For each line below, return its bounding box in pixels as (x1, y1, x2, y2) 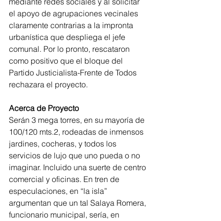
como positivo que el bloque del (9, 56, 125, 66)
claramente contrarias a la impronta (9, 20, 135, 31)
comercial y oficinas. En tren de (9, 174, 121, 184)
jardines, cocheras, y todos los (9, 139, 118, 149)
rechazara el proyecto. (9, 79, 88, 90)
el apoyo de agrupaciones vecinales (9, 8, 140, 19)
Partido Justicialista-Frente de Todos (9, 68, 139, 78)
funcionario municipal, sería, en (9, 210, 121, 220)
